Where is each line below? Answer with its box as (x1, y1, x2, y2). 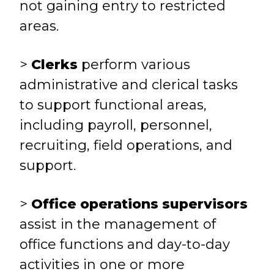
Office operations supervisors (31, 196, 248, 212)
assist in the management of (20, 216, 217, 232)
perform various (78, 56, 191, 73)
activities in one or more (20, 256, 185, 273)
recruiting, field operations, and (20, 137, 233, 154)
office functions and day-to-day (20, 236, 231, 253)
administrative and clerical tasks (20, 76, 239, 93)
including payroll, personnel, (20, 117, 213, 133)
